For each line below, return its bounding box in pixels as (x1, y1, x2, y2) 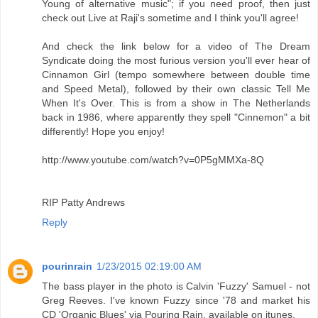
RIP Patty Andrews (42, 197, 125, 209)
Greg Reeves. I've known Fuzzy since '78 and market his (42, 295, 310, 307)
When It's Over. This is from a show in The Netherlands (42, 97, 310, 109)
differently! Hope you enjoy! (42, 126, 165, 138)
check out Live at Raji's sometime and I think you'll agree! (42, 12, 299, 24)
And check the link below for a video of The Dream (42, 40, 310, 53)
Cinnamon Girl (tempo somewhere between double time (42, 69, 310, 81)
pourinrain (42, 261, 92, 273)
